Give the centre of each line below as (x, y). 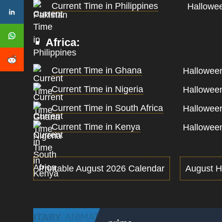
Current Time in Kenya (96, 127)
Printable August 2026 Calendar (102, 168)
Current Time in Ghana (97, 70)
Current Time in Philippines (105, 6)
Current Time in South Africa (108, 108)
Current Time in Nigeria (98, 89)
